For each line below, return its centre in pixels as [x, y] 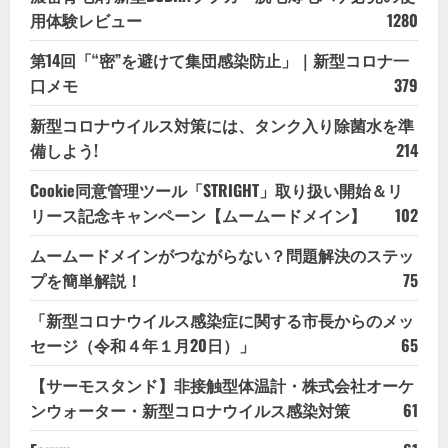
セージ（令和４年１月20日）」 [142, 344]
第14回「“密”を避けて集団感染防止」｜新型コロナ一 [219, 59]
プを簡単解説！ [86, 279]
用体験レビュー [86, 19]
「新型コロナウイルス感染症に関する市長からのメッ [222, 319]
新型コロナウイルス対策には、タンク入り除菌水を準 [222, 124]
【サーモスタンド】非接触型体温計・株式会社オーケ [222, 384]
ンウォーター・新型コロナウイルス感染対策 [190, 409]
